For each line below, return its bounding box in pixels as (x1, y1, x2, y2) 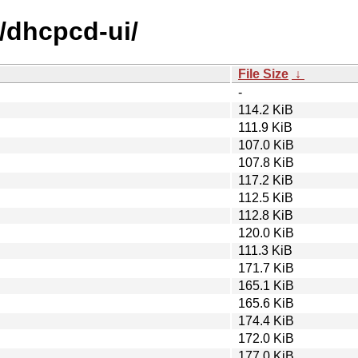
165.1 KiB (238, 278, 294, 292)
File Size (238, 66, 288, 81)
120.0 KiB (238, 225, 294, 240)
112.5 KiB (238, 190, 293, 205)
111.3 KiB (238, 243, 292, 257)
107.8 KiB (238, 155, 294, 169)
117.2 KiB (238, 173, 293, 187)
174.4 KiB (238, 313, 294, 328)
